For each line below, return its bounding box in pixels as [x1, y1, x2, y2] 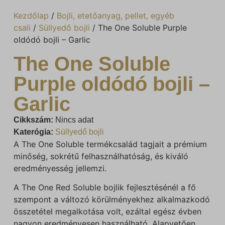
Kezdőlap [13, 10, 49, 21]
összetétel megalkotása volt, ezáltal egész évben [13, 206, 201, 216]
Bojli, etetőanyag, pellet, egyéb [56, 10, 174, 21]
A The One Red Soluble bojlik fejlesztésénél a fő [13, 182, 196, 192]
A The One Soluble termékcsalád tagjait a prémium [13, 139, 207, 149]
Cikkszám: [13, 115, 55, 124]
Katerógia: [13, 127, 53, 136]
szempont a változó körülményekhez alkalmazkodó [13, 194, 210, 204]
